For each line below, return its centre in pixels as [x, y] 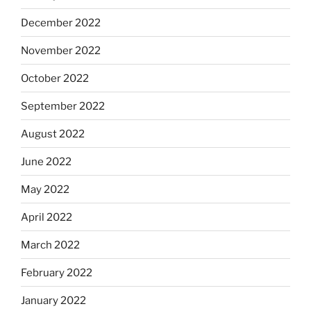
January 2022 [53, 300]
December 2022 [61, 23]
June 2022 [46, 161]
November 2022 [61, 50]
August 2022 [53, 134]
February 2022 [57, 272]
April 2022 [47, 217]
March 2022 [50, 245]
